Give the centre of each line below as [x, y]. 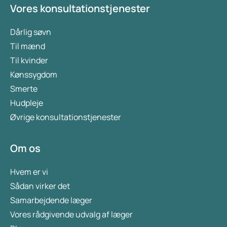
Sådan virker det [40, 186]
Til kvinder [29, 61]
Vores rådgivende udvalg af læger [71, 215]
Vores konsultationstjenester [80, 9]
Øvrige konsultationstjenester [66, 117]
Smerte [24, 89]
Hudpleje [27, 103]
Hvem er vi [29, 172]
